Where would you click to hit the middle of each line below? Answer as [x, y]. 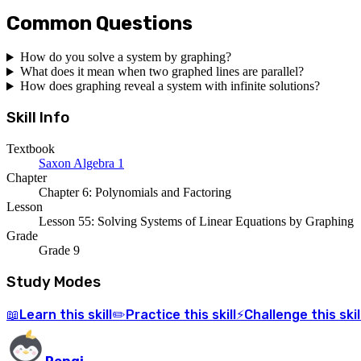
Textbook [31, 148]
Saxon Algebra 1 [81, 163]
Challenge [276, 315]
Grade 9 [59, 250]
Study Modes [54, 282]
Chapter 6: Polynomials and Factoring [135, 192]
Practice [153, 315]
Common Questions [100, 23]
